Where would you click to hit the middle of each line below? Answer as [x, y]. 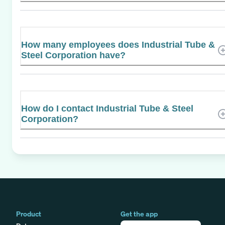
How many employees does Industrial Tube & [118, 44]
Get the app [139, 213]
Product [29, 213]
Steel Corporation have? [73, 55]
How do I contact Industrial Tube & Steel [107, 108]
